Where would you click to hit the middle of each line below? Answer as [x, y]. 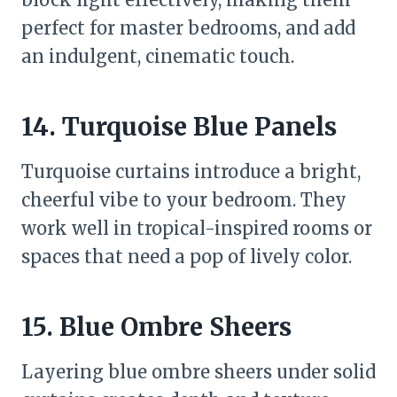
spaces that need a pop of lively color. [187, 257]
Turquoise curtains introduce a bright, [191, 171]
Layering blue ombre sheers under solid [198, 372]
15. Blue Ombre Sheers [156, 327]
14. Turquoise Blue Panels [179, 127]
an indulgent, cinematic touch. [158, 56]
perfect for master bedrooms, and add [188, 28]
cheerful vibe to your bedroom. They [184, 200]
